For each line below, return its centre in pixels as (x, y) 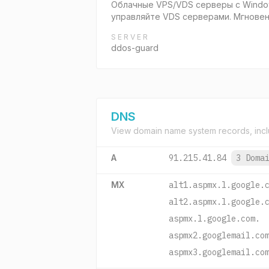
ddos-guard (135, 48)
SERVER (130, 37)
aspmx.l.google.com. (214, 219)
